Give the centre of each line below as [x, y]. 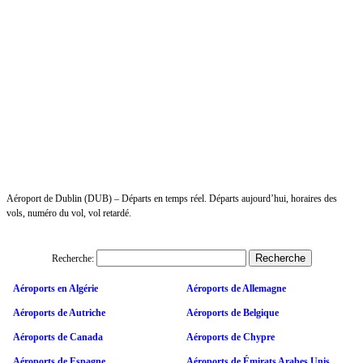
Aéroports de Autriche [59, 312]
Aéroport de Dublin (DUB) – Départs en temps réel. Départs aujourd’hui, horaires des [172, 198]
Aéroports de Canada [58, 337]
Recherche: [73, 258]
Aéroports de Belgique [233, 312]
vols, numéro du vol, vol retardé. [69, 213]
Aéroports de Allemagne [236, 288]
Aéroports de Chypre [231, 337]
